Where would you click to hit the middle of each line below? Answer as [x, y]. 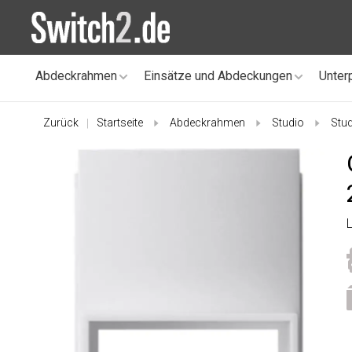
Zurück [61, 123]
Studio [288, 123]
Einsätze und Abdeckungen [218, 76]
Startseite [120, 123]
